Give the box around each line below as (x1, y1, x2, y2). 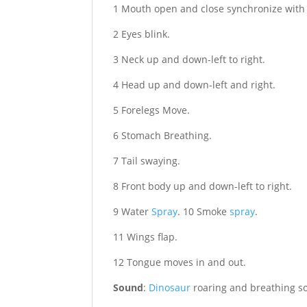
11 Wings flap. (113, 230, 178, 243)
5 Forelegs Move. (113, 103, 191, 116)
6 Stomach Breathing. (113, 128, 212, 142)
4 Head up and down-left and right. (113, 77, 276, 91)
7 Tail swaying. (113, 153, 181, 167)
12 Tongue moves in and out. (113, 255, 247, 269)
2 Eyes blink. (113, 27, 171, 40)
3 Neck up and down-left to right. (113, 52, 266, 66)
